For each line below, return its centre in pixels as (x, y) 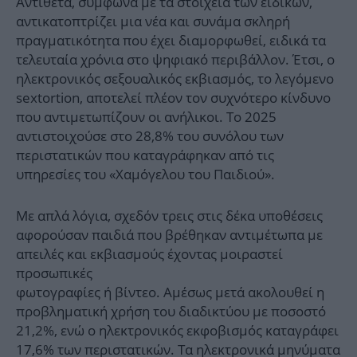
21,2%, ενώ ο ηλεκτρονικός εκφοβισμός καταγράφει (177, 331)
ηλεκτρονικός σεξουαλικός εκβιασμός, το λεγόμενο (175, 79)
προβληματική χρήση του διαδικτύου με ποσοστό (171, 312)
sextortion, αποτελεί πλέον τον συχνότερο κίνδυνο (173, 98)
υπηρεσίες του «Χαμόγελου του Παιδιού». (145, 175)
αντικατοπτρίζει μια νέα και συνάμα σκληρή (153, 22)
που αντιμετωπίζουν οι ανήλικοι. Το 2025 (146, 117)
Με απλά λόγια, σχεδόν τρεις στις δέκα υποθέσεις (169, 216)
